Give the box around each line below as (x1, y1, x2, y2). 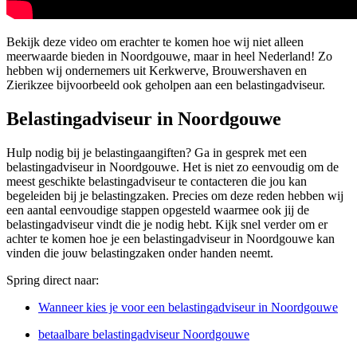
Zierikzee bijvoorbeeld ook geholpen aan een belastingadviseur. (6, 78, 325, 92)
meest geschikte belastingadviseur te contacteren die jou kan (6, 175, 307, 189)
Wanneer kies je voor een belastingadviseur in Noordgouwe (38, 300, 338, 315)
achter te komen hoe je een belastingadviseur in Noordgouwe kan (6, 232, 335, 246)
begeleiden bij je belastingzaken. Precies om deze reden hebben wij (6, 189, 343, 203)
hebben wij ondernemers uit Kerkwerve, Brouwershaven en (6, 64, 307, 78)
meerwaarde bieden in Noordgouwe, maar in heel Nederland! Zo (6, 49, 332, 64)
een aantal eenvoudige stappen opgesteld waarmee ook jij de (6, 203, 309, 218)
